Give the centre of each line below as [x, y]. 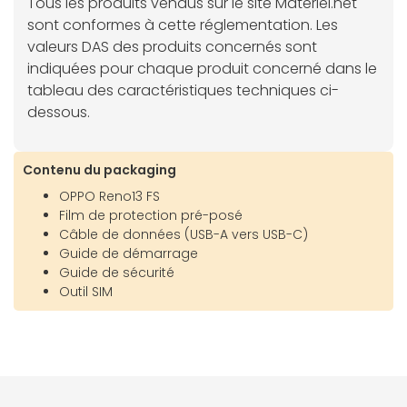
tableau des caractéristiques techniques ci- [183, 90]
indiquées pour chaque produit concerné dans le [202, 68]
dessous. [59, 112]
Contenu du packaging [99, 169]
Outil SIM [86, 291]
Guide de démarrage [129, 253]
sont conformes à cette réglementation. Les [183, 25]
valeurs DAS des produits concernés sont [172, 46]
